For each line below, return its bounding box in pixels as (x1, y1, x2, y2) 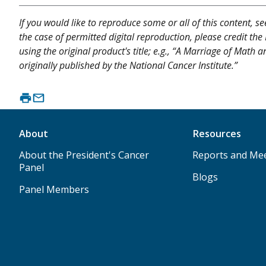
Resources (192, 127, 241, 141)
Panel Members (19, 183, 89, 197)
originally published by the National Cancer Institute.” (19, 59, 237, 72)
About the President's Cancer (19, 148, 149, 162)
